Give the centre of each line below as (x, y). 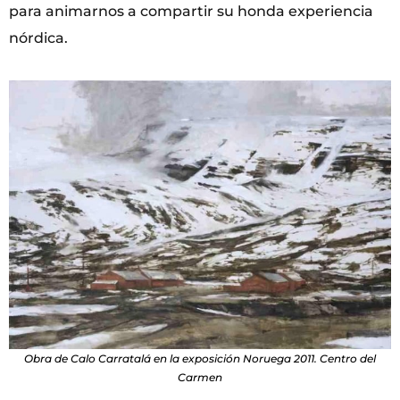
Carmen (200, 377)
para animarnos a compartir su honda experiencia (191, 11)
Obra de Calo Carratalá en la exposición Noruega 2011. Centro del (200, 358)
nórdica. (38, 37)
